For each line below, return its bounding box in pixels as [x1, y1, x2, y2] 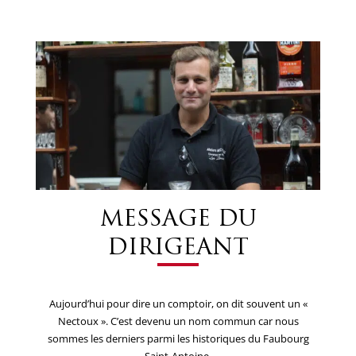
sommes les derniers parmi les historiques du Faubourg [47, 331, 309, 346]
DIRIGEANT [107, 238, 249, 261]
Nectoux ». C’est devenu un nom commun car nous [57, 314, 299, 329]
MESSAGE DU [99, 209, 257, 232]
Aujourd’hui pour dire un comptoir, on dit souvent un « [48, 296, 308, 311]
